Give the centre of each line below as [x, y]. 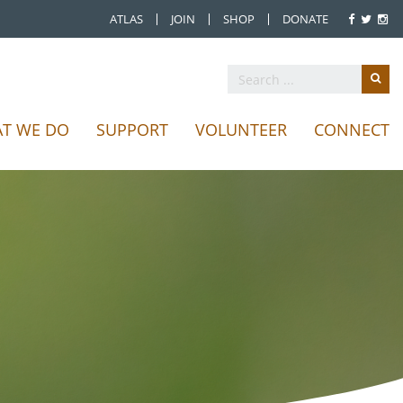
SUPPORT [132, 130]
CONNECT [352, 130]
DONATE [305, 19]
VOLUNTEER [241, 130]
